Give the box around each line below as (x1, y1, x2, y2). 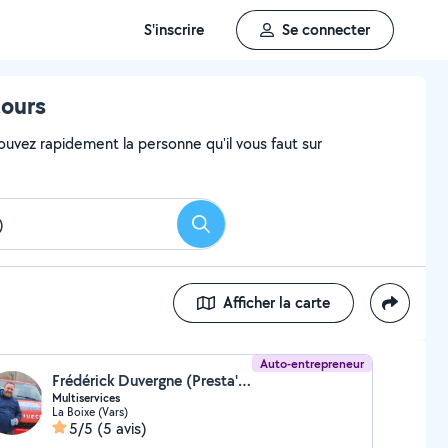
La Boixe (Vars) (51, 404, 128, 419)
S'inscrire (144, 19, 204, 40)
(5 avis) (96, 418, 147, 439)
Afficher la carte (223, 292, 330, 313)
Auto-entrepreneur (260, 355, 365, 372)
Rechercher (199, 219, 275, 241)
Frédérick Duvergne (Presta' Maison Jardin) (237, 370, 251, 391)
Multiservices (51, 390, 120, 406)
